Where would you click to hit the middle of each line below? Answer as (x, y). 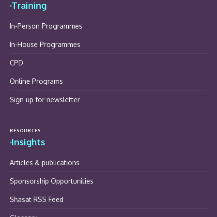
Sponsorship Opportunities (52, 181)
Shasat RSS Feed (37, 200)
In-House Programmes (45, 45)
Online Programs (36, 81)
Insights (28, 142)
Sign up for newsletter (45, 100)
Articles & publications (45, 163)
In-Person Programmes (46, 26)
